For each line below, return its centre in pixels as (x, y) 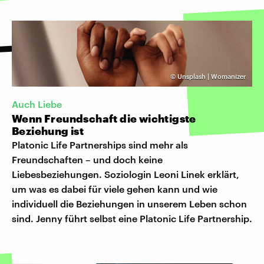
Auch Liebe (37, 104)
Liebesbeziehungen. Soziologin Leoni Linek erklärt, (126, 174)
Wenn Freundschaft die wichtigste (104, 118)
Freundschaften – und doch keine (87, 159)
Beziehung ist (48, 131)
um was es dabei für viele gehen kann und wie (115, 189)
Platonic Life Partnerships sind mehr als (100, 144)
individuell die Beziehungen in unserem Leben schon (129, 203)
